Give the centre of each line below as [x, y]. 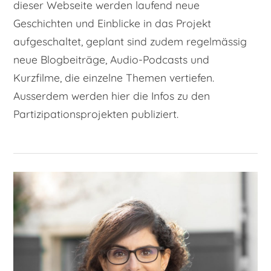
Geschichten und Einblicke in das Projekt [112, 23]
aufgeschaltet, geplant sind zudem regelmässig [130, 41]
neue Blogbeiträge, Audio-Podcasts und [111, 60]
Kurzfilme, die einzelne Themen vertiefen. [114, 78]
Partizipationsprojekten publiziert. [96, 114]
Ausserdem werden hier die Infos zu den [112, 96]
